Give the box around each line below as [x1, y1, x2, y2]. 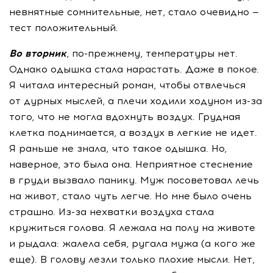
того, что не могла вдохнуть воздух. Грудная [9, 111, 240, 122]
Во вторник [9, 48, 66, 59]
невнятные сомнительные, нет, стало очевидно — [9, 6, 259, 18]
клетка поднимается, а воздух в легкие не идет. [9, 127, 257, 138]
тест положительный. [9, 22, 118, 34]
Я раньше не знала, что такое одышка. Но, [9, 143, 227, 154]
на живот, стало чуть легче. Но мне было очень [9, 190, 252, 202]
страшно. [9, 206, 58, 218]
